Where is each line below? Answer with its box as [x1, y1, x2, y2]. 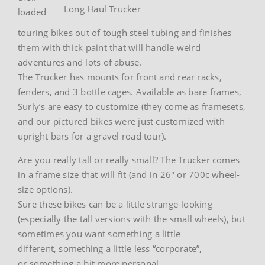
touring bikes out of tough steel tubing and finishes [18, 27, 232, 39]
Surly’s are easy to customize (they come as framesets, [18, 101, 246, 113]
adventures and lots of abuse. [18, 56, 142, 69]
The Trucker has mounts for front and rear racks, [18, 71, 222, 83]
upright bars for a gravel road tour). [18, 130, 167, 143]
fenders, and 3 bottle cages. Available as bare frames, [18, 86, 242, 98]
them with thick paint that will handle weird [18, 41, 201, 54]
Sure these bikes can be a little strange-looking [18, 198, 212, 211]
